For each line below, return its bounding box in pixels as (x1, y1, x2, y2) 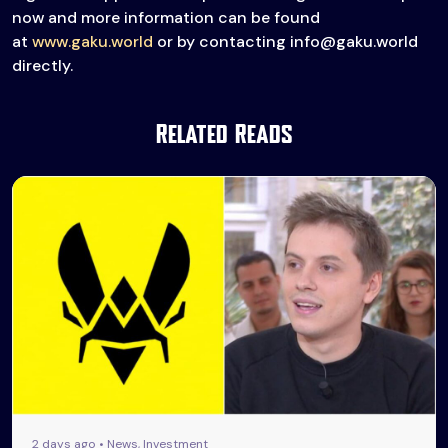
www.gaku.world (32, 31, 153, 52)
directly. (12, 55, 73, 76)
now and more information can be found (12, 7, 320, 28)
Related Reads (155, 124, 293, 147)
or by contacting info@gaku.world (153, 31, 418, 52)
